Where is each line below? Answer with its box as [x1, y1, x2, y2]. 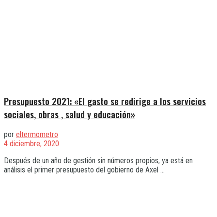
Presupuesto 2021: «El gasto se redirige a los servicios [4, 94, 206, 108]
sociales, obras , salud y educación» [4, 108, 135, 121]
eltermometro [16, 130, 58, 139]
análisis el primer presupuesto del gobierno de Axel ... [4, 165, 165, 175]
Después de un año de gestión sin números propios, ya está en [4, 156, 193, 166]
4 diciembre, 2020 [4, 139, 59, 149]
